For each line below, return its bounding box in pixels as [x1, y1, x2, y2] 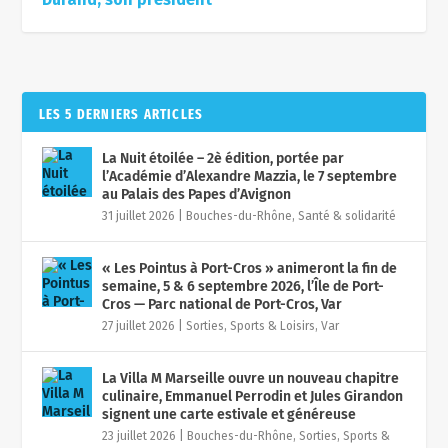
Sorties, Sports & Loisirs [186, 319, 316, 333]
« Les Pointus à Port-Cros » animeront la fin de [102, 260, 398, 277]
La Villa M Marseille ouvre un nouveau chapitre [102, 370, 400, 387]
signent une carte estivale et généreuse [102, 406, 357, 423]
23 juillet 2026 [102, 429, 177, 443]
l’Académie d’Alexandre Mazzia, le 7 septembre [102, 168, 398, 185]
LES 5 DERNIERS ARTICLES [38, 106, 204, 123]
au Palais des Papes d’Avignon [102, 186, 292, 203]
